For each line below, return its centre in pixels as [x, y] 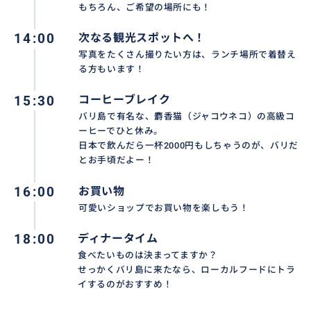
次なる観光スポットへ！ [142, 38]
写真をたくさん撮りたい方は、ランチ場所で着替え [187, 54]
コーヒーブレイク [125, 100]
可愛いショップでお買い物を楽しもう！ [164, 208]
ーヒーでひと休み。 [121, 131]
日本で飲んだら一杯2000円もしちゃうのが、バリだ [189, 146]
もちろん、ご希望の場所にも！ [145, 7]
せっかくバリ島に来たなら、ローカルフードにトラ [186, 269]
